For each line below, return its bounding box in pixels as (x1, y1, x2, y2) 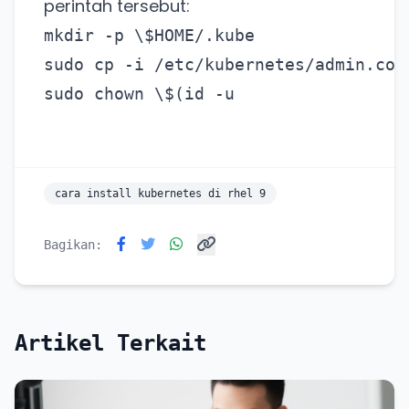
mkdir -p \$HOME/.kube (44, 26, 255, 46)
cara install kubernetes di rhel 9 (55, 187, 266, 201)
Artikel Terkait (15, 330, 206, 357)
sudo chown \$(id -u (44, 84, 235, 104)
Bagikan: (44, 237, 102, 253)
